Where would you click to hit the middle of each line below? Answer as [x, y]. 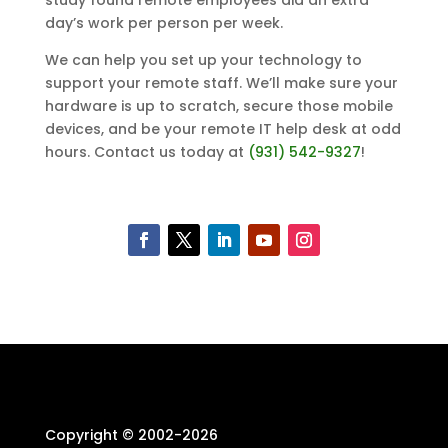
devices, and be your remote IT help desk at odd [222, 129]
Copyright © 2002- [113, 435]
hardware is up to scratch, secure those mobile [218, 106]
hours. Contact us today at [146, 152]
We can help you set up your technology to [203, 60]
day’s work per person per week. [163, 23]
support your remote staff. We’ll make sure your [221, 83]
